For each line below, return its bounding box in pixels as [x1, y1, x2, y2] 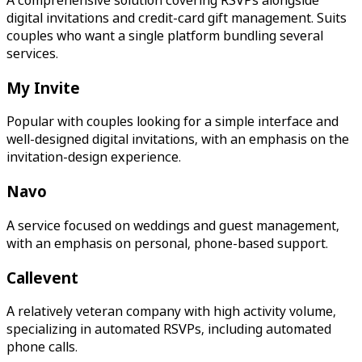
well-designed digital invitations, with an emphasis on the [6, 130, 349, 149]
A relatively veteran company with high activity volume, [6, 302, 336, 321]
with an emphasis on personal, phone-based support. [6, 234, 328, 252]
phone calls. [6, 338, 78, 356]
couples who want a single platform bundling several [6, 26, 323, 44]
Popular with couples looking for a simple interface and [6, 112, 339, 131]
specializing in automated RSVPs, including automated [6, 320, 331, 339]
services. [6, 44, 58, 62]
